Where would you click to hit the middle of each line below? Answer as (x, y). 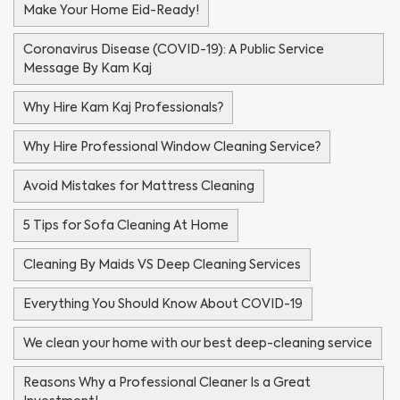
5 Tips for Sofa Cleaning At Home (126, 225)
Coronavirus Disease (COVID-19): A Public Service (174, 50)
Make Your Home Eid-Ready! (111, 10)
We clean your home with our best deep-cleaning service (198, 343)
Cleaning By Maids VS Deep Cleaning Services (162, 265)
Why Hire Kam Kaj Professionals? (123, 108)
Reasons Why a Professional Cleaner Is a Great (167, 383)
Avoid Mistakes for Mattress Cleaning (139, 186)
